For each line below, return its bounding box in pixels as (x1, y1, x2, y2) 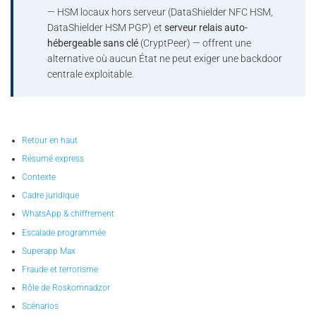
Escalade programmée (21, 227, 106, 238)
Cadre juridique (21, 190, 79, 201)
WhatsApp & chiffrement (21, 209, 114, 219)
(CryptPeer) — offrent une (138, 37, 251, 49)
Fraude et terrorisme (21, 264, 98, 274)
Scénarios (21, 301, 59, 312)
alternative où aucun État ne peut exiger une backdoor (47, 53, 282, 65)
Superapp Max (21, 245, 75, 256)
